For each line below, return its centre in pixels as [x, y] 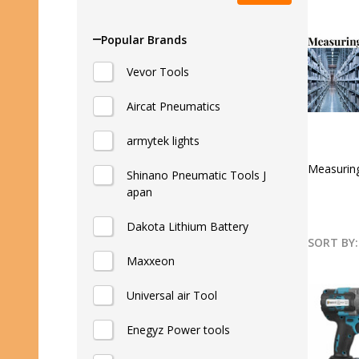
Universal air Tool [172, 295]
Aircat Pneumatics [173, 106]
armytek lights [163, 141]
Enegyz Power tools [178, 330]
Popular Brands [144, 39]
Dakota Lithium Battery [188, 226]
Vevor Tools [158, 72]
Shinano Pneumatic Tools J [196, 175]
